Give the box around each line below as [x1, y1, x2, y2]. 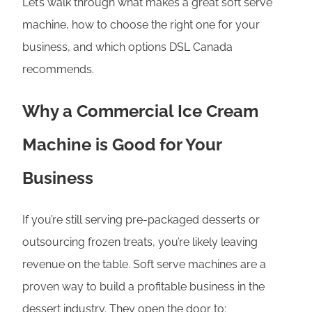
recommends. [22, 63, 94, 77]
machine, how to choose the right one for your [22, 18, 260, 32]
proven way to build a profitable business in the [22, 280, 265, 294]
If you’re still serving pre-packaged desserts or [22, 213, 260, 227]
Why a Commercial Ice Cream [22, 101, 258, 122]
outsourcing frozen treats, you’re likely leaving [22, 235, 258, 249]
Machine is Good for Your [22, 134, 221, 155]
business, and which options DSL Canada [22, 40, 233, 54]
